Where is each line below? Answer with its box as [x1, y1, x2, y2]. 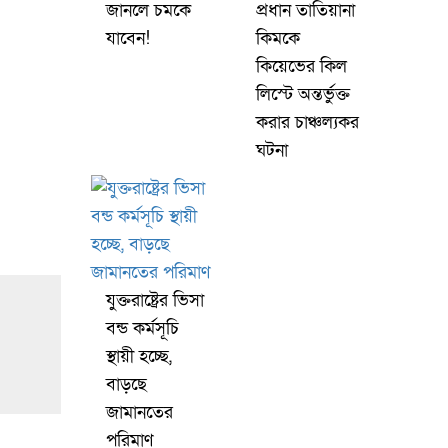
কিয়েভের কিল [256, 55, 347, 78]
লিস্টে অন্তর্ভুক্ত [256, 83, 350, 106]
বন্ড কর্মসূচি [106, 317, 179, 340]
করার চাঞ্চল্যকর [256, 111, 359, 134]
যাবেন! [106, 27, 150, 50]
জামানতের [106, 401, 173, 424]
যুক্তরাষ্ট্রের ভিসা [106, 289, 204, 312]
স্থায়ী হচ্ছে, [106, 345, 172, 368]
